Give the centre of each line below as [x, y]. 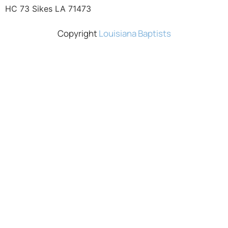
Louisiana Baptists [135, 33]
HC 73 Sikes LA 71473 [48, 8]
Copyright [78, 33]
